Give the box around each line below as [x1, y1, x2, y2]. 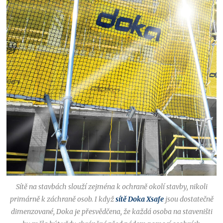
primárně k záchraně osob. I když [9, 195, 115, 204]
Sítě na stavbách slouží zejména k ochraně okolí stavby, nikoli [15, 182, 208, 192]
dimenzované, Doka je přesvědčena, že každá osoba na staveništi [10, 207, 213, 217]
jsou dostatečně [163, 195, 214, 204]
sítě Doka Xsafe [115, 195, 164, 204]
